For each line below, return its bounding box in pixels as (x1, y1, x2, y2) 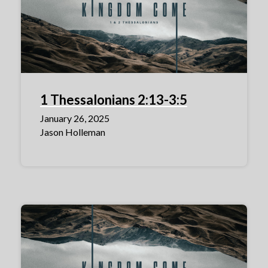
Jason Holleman (40, 126, 105, 138)
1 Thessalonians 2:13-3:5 (40, 92, 187, 108)
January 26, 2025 (40, 112, 109, 124)
